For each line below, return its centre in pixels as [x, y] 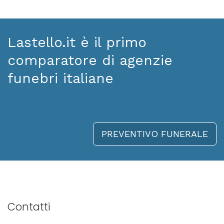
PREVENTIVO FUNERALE [155, 134]
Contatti [29, 207]
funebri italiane [60, 78]
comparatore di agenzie [90, 60]
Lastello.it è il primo [77, 42]
